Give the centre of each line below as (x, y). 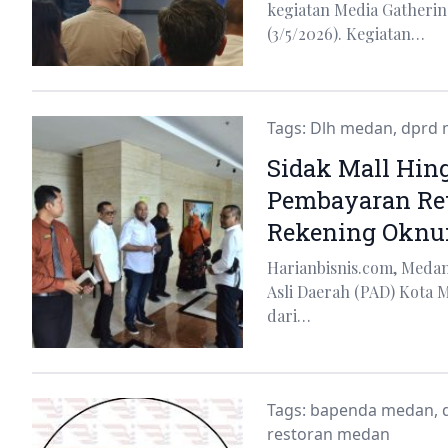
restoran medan (328, 433)
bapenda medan (371, 409)
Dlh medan (351, 127)
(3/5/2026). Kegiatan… (345, 33)
